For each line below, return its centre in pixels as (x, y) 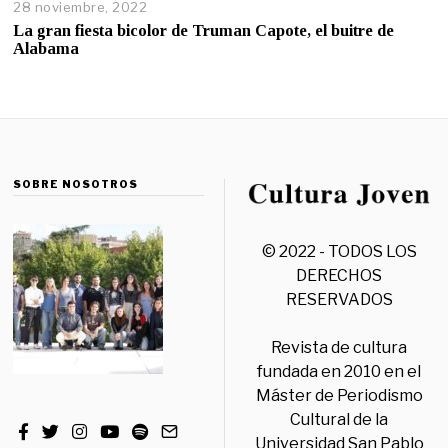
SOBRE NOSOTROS (76, 184)
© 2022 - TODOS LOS (339, 252)
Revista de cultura (339, 348)
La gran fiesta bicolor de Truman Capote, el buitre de (204, 31)
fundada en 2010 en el (339, 372)
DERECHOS (339, 276)
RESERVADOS (339, 300)
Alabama (46, 49)
